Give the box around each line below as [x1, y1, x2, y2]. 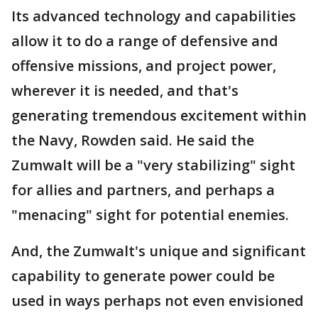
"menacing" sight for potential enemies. [11, 205, 289, 225]
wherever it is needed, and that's [11, 81, 238, 101]
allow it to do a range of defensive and [11, 31, 278, 51]
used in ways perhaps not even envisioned [11, 291, 304, 311]
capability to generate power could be [11, 266, 275, 286]
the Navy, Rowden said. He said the [11, 131, 254, 150]
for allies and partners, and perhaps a [11, 180, 275, 200]
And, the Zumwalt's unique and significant [11, 241, 306, 261]
